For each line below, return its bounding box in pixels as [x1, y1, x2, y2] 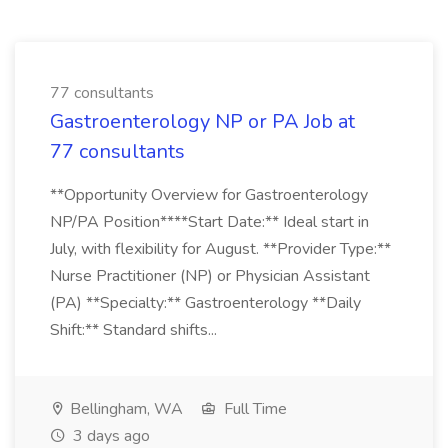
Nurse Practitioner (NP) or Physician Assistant [50, 265, 370, 287]
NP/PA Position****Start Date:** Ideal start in [50, 211, 369, 233]
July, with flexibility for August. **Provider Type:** [50, 238, 391, 260]
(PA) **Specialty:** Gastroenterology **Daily [50, 292, 361, 314]
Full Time [220, 398, 287, 420]
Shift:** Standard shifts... [50, 319, 221, 341]
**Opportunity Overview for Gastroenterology [50, 184, 368, 206]
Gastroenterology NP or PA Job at [50, 108, 355, 135]
